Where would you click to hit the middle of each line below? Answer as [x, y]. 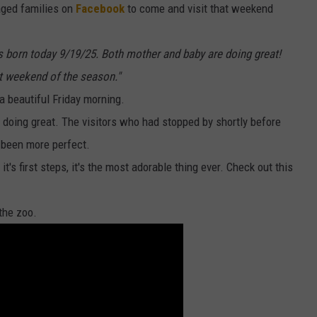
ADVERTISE [188, 64]
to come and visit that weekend [199, 9]
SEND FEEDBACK [199, 29]
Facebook [100, 9]
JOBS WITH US [196, 100]
